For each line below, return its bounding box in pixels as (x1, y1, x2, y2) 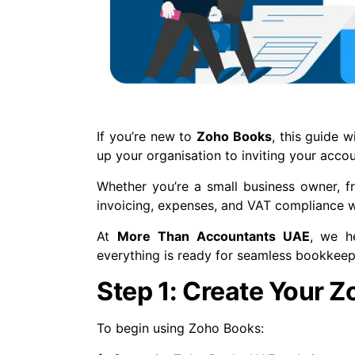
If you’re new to (97, 128, 197, 145)
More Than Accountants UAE (116, 228, 310, 245)
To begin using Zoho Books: (97, 320, 264, 337)
